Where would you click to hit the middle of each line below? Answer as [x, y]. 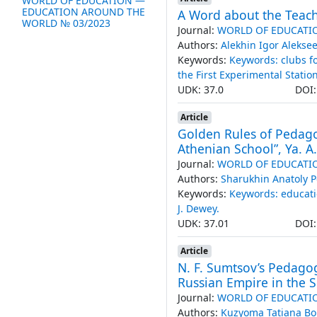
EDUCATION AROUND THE [83, 11]
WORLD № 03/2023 [66, 23]
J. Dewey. [198, 208]
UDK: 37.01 [203, 223]
